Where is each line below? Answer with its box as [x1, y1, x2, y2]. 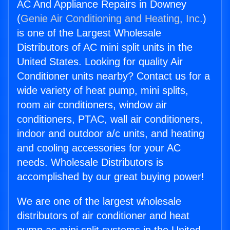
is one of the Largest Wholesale [17, 27, 161, 39]
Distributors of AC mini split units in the [17, 42, 193, 53]
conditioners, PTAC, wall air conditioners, [17, 113, 203, 125]
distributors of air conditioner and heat [17, 210, 189, 222]
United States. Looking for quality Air [17, 56, 183, 68]
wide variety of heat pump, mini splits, [17, 85, 188, 97]
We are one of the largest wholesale [17, 196, 181, 207]
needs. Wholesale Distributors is [17, 157, 163, 168]
